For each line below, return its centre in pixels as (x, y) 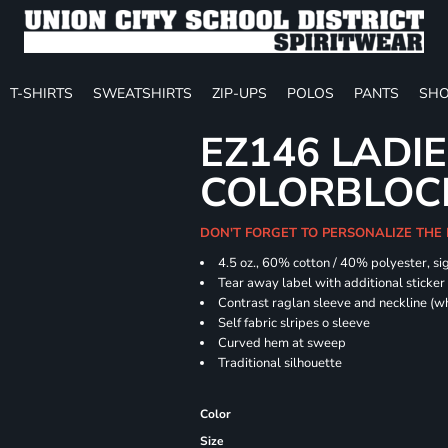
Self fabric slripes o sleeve (294, 323)
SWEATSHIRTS (142, 93)
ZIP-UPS (239, 93)
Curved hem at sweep (282, 343)
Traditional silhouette (280, 363)
